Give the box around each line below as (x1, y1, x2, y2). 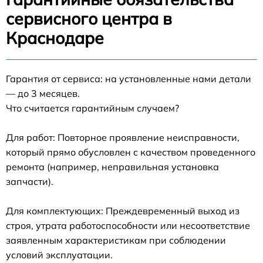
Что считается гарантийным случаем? (6, 102, 179, 114)
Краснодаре (6, 28, 104, 48)
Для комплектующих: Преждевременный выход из (6, 205, 240, 217)
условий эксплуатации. (6, 249, 113, 261)
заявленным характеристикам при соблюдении (6, 234, 226, 246)
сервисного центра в (6, 8, 172, 29)
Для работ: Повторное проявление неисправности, (6, 131, 240, 143)
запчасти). (6, 176, 53, 187)
